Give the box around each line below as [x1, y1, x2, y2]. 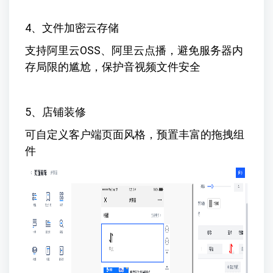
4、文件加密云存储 [24, 21, 119, 35]
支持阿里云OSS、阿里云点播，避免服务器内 [24, 44, 243, 57]
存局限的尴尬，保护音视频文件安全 [24, 60, 200, 74]
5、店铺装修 [24, 105, 86, 119]
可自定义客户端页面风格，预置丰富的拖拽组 [24, 128, 244, 141]
